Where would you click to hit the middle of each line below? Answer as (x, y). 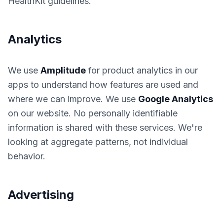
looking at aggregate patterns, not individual (98, 142)
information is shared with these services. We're (105, 128)
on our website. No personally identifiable (93, 113)
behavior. (27, 156)
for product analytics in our (142, 70)
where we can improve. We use (73, 99)
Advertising (41, 195)
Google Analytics (176, 99)
